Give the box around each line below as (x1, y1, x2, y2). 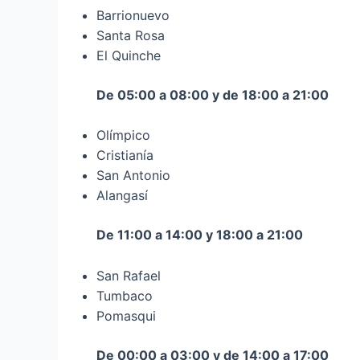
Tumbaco (96, 287, 153, 304)
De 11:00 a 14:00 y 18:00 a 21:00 (96, 227, 303, 243)
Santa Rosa (96, 27, 165, 43)
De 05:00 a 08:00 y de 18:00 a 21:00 (96, 86, 329, 103)
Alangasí (96, 187, 148, 204)
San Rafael (96, 267, 161, 284)
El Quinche (96, 47, 161, 63)
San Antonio (96, 167, 170, 184)
